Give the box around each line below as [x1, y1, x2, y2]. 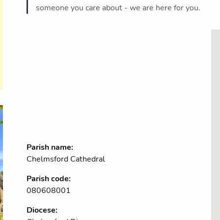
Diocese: [27, 205, 57, 216]
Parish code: [27, 173, 71, 184]
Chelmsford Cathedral [27, 154, 105, 165]
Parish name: [27, 142, 73, 153]
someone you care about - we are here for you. [36, 2, 200, 13]
